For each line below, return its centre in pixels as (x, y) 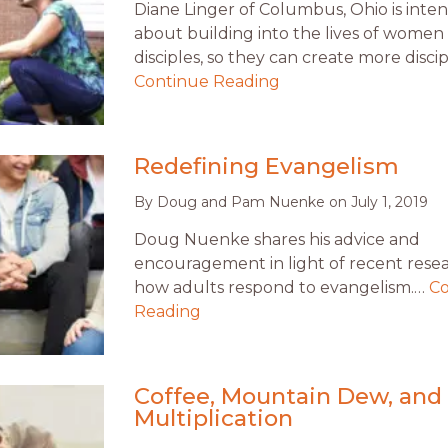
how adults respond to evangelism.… (281, 288)
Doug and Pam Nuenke (241, 202)
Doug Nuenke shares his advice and (277, 240)
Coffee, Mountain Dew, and (288, 396)
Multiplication (213, 418)
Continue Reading (207, 82)
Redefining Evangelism (266, 166)
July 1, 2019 (389, 202)
